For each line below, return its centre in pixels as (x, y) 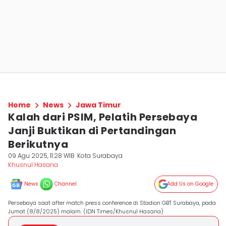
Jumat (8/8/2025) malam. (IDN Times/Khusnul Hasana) (86, 211)
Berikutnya (38, 144)
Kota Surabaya (100, 156)
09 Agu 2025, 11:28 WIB (41, 156)
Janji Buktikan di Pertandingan (92, 131)
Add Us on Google (190, 184)
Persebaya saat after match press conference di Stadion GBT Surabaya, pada (112, 203)
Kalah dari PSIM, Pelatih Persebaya (103, 117)
